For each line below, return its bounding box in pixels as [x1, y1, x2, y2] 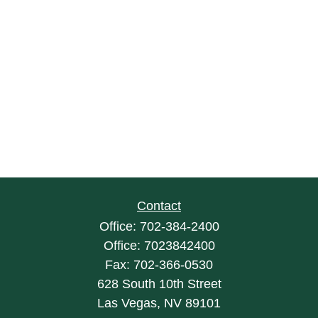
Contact [137, 199, 181, 213]
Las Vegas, [97, 296, 160, 310]
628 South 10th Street [97, 277, 221, 291]
